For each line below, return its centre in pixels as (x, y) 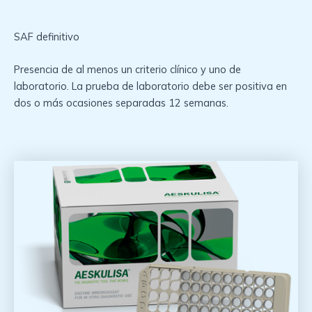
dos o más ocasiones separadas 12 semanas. (121, 103)
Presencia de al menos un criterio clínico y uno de (127, 70)
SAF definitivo (47, 36)
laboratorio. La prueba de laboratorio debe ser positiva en (150, 86)
